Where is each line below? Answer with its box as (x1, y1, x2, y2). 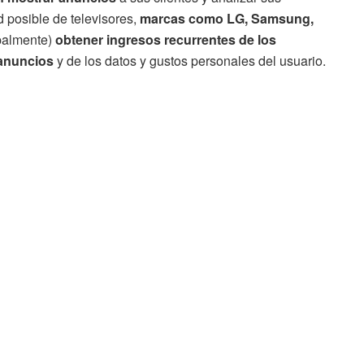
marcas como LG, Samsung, (140, 9, 314, 28)
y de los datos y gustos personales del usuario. (54, 51, 326, 71)
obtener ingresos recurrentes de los (55, 30, 276, 50)
